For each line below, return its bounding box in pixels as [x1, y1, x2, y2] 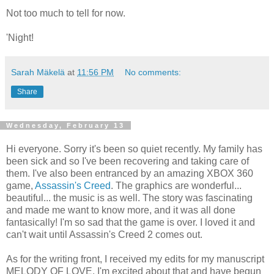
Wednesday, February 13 [6, 121, 125, 129]
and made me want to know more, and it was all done [6, 205, 235, 216]
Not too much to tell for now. [6, 7, 125, 18]
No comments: [125, 67, 182, 77]
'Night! [6, 32, 34, 43]
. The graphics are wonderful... [111, 180, 242, 191]
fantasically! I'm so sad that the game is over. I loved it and [6, 217, 255, 228]
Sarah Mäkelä [11, 67, 65, 77]
